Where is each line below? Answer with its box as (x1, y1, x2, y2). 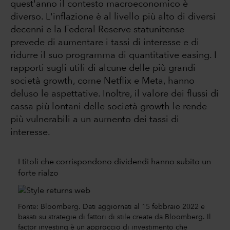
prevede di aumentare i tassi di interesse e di (10, 37, 199, 47)
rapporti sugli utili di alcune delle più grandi (10, 63, 196, 73)
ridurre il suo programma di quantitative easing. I (10, 50, 217, 60)
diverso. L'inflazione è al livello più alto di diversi (10, 12, 216, 22)
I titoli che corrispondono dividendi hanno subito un (18, 158, 211, 167)
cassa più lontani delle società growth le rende (10, 102, 207, 111)
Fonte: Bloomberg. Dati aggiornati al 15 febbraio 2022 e (18, 203, 205, 211)
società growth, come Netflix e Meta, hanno (10, 76, 195, 86)
